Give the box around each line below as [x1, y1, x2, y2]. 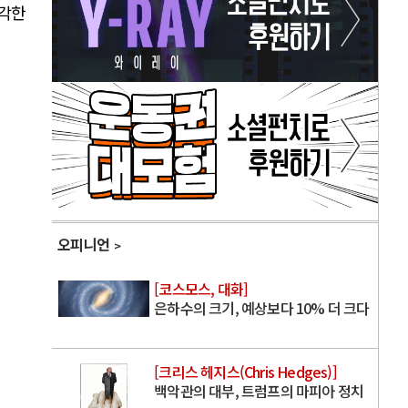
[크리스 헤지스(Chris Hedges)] [154, 361, 337, 383]
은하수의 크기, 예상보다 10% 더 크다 [154, 297, 370, 320]
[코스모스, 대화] [154, 278, 249, 301]
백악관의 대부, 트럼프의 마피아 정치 [154, 380, 364, 403]
